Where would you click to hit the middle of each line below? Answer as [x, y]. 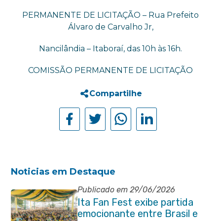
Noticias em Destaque [63, 172]
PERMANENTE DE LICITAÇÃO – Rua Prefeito [110, 15]
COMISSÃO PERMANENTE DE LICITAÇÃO [110, 70]
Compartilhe [115, 93]
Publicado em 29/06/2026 [126, 190]
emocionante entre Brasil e [137, 214]
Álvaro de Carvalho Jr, [110, 27]
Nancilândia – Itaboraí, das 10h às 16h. [110, 49]
